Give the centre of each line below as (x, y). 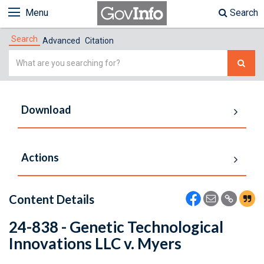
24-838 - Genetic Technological (116, 227)
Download (46, 110)
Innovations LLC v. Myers (95, 243)
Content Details (52, 199)
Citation (99, 41)
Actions (40, 157)
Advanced (61, 41)
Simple (23, 57)
